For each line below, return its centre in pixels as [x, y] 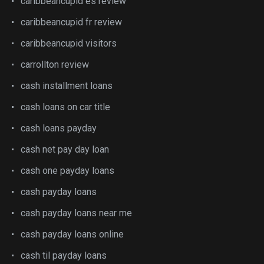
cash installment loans [67, 86]
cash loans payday [59, 128]
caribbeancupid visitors [69, 43]
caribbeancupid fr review [71, 22]
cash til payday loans [64, 255]
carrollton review [55, 65]
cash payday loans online [72, 234]
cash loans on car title [65, 107]
